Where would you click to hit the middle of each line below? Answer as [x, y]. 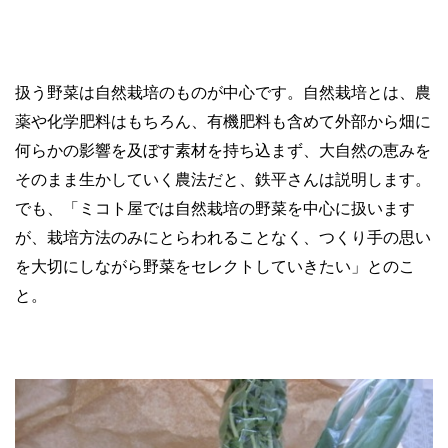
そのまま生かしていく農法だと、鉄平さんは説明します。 [223, 180]
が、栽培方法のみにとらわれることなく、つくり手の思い [223, 238]
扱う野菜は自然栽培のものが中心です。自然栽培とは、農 [223, 93]
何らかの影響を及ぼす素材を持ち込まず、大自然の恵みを [223, 151]
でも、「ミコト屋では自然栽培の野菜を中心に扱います [215, 209]
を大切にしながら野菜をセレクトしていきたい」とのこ [215, 267]
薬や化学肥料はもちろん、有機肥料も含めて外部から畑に [223, 122]
